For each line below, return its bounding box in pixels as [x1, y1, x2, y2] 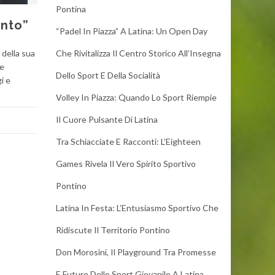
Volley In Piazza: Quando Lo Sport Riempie [56, 92, 217, 103]
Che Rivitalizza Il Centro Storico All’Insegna [56, 48, 221, 58]
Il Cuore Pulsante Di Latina [56, 114, 158, 125]
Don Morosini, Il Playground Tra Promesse [56, 247, 216, 257]
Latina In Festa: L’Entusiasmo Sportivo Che [56, 203, 219, 213]
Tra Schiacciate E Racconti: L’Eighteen [56, 136, 201, 147]
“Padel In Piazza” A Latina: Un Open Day [56, 26, 207, 36]
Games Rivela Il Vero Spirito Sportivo [56, 158, 196, 169]
